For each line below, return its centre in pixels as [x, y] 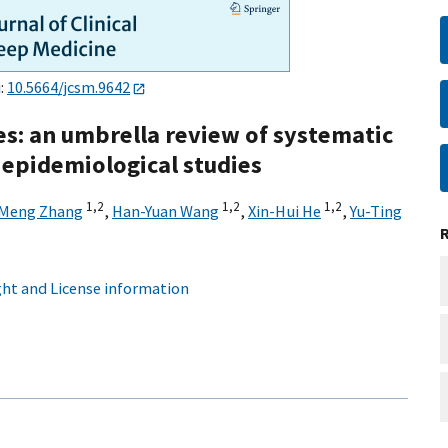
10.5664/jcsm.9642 [68, 87]
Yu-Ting [376, 211]
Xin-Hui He [284, 211]
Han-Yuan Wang [165, 211]
